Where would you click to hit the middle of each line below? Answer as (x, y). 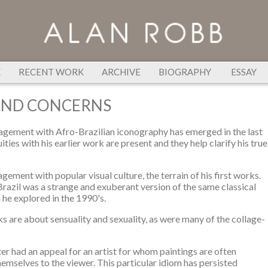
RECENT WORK (51, 72)
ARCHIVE (121, 72)
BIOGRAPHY (185, 72)
